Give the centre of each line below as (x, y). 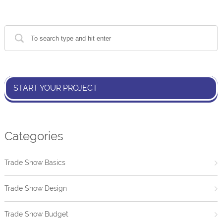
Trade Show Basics (35, 163)
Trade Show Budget (36, 214)
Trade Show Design (35, 189)
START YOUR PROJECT (55, 88)
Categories (34, 136)
